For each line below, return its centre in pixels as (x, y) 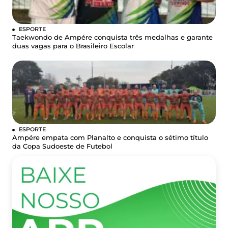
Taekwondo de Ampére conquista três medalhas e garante (112, 37)
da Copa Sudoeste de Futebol (62, 146)
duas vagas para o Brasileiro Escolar (73, 46)
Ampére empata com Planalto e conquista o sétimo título (110, 137)
